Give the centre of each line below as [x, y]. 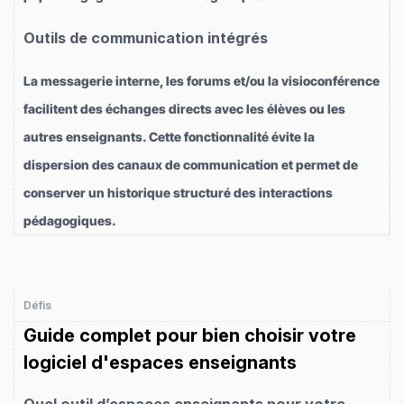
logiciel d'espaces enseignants [160, 363]
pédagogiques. [70, 221]
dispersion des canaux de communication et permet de [191, 165]
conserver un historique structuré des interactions [178, 193]
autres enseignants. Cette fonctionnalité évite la [169, 137]
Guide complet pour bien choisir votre [190, 336]
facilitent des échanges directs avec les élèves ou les [184, 109]
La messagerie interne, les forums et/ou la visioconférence [202, 81]
